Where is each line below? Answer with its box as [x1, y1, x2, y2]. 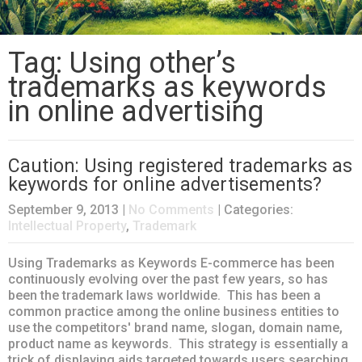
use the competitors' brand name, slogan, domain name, [8, 320, 343, 336]
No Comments [128, 202, 214, 218]
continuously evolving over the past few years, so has [8, 271, 328, 288]
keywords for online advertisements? [8, 174, 322, 196]
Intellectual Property [8, 218, 126, 234]
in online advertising [8, 95, 263, 129]
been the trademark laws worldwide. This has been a [8, 288, 321, 304]
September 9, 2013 [8, 202, 119, 218]
